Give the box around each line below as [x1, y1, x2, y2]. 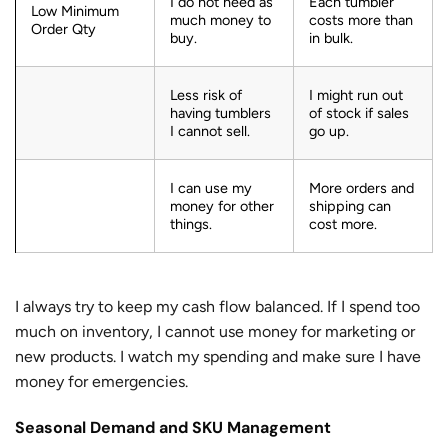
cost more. [309, 215, 377, 234]
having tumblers [170, 104, 271, 123]
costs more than [309, 11, 413, 30]
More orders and [309, 179, 414, 198]
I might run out [309, 86, 403, 105]
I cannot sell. [170, 122, 250, 141]
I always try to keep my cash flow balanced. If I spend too [15, 297, 420, 317]
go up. [309, 122, 349, 141]
